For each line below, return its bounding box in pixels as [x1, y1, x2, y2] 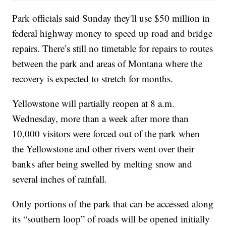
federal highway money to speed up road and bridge [12, 27, 213, 40]
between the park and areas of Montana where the [12, 57, 203, 70]
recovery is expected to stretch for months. [12, 72, 174, 85]
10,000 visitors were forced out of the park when [12, 127, 200, 140]
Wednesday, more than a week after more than [12, 112, 189, 125]
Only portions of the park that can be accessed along [12, 197, 214, 210]
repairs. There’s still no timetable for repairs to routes [12, 42, 213, 55]
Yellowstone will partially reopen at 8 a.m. [12, 97, 175, 110]
